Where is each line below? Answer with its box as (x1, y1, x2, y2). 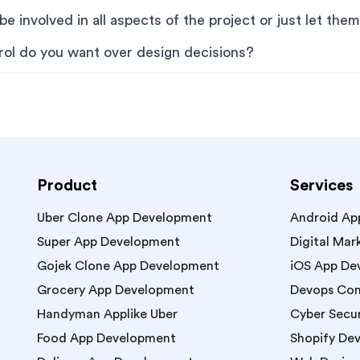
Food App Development (37, 332, 176, 345)
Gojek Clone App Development (37, 260, 219, 272)
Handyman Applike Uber (37, 308, 178, 321)
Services (290, 178, 353, 194)
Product (37, 178, 97, 194)
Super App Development (37, 235, 180, 248)
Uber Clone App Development (37, 211, 212, 224)
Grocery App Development (37, 284, 194, 297)
